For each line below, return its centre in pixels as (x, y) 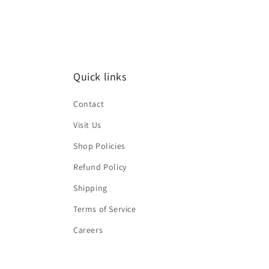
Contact (89, 104)
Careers (88, 230)
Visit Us (87, 125)
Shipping (90, 188)
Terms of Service (105, 209)
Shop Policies (99, 146)
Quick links (100, 77)
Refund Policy (100, 167)
